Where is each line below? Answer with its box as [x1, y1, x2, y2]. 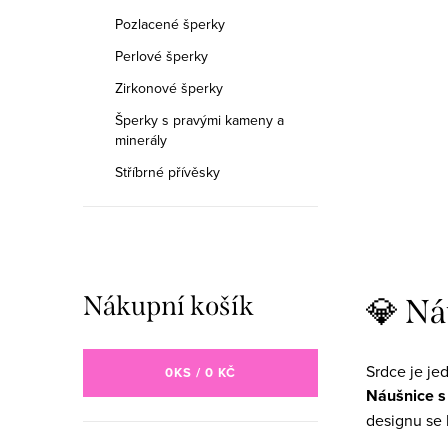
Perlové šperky [115, 46, 208, 66]
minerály [115, 130, 167, 150]
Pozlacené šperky [115, 14, 225, 34]
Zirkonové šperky [115, 78, 223, 98]
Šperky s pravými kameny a [115, 110, 284, 130]
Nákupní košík [83, 290, 254, 322]
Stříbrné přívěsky [115, 162, 220, 182]
